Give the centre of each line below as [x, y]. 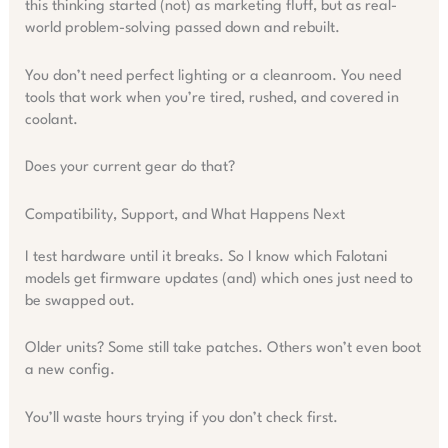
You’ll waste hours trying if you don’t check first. [181, 418]
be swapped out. [79, 301]
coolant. [51, 120]
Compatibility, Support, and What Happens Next [184, 215]
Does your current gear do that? [129, 168]
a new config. [69, 371]
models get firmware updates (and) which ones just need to [218, 279]
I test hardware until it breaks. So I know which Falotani [206, 257]
